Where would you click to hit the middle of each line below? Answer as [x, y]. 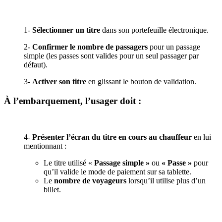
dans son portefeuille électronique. [154, 30]
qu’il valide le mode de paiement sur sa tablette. [117, 171]
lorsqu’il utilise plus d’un [166, 180]
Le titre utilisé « [69, 163]
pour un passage [174, 47]
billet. [52, 189]
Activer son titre [59, 82]
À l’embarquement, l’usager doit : [73, 101]
